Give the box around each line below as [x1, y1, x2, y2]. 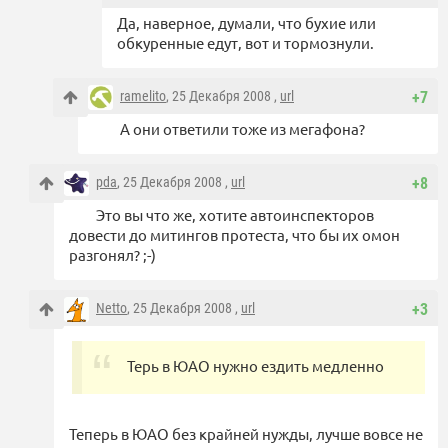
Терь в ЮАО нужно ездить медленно [127, 356, 384, 376]
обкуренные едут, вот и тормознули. [117, 33, 374, 53]
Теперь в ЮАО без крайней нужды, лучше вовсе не [69, 424, 423, 444]
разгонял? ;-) [69, 245, 156, 265]
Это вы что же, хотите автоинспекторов [96, 205, 374, 225]
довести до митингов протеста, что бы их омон [69, 225, 400, 245]
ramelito [120, 88, 166, 105]
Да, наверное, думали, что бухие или [117, 13, 376, 33]
